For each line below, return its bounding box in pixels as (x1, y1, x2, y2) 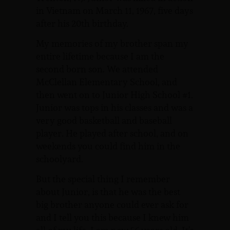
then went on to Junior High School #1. (36, 87, 193, 102)
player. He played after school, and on (36, 126, 188, 140)
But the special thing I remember (36, 172, 170, 186)
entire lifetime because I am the (36, 49, 164, 63)
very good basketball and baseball (36, 113, 172, 127)
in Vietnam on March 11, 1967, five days (36, 3, 193, 17)
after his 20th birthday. (36, 16, 128, 30)
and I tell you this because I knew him (36, 210, 189, 225)
